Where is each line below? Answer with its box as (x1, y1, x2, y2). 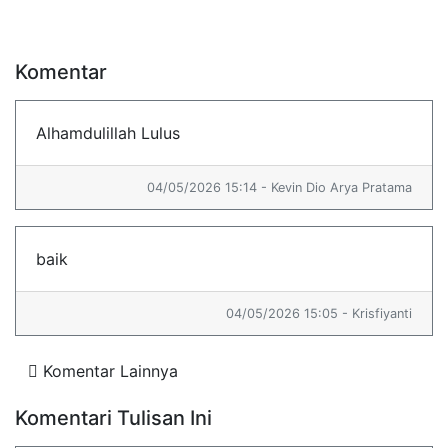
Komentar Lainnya (38, 361, 178, 381)
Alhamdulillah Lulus (36, 123, 180, 143)
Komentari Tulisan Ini (15, 406, 212, 430)
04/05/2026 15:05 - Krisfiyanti (226, 306, 412, 321)
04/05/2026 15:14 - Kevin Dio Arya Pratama (147, 180, 412, 195)
